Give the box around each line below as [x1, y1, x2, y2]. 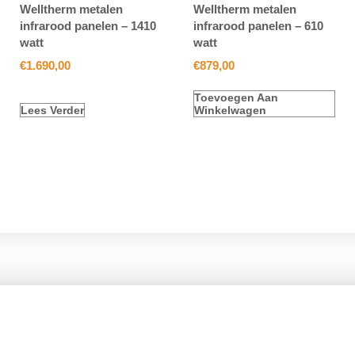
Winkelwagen [193, 104, 266, 117]
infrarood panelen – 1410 [19, 19, 156, 33]
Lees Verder [20, 104, 84, 117]
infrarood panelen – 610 [193, 19, 323, 33]
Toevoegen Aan [193, 91, 278, 105]
